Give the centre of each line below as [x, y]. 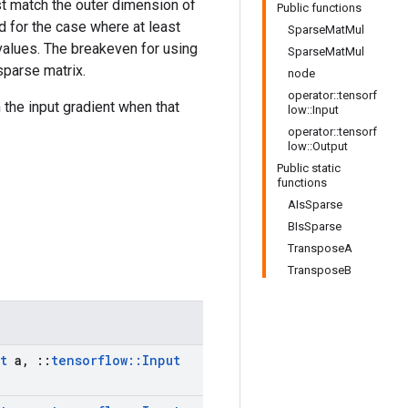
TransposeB [320, 270]
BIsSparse [315, 226]
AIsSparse [315, 204]
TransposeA [320, 248]
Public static [309, 168]
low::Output [318, 146]
